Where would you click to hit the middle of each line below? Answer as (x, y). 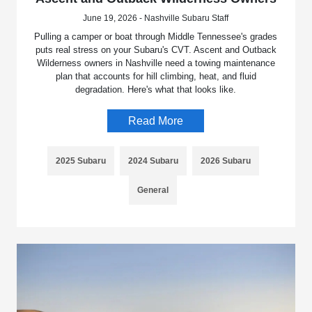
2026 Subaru (225, 161)
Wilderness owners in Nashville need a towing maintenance (156, 63)
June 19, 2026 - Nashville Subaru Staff (156, 18)
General (153, 190)
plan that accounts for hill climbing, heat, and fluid (156, 76)
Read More (156, 120)
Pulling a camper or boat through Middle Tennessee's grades (156, 36)
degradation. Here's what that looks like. (156, 89)
